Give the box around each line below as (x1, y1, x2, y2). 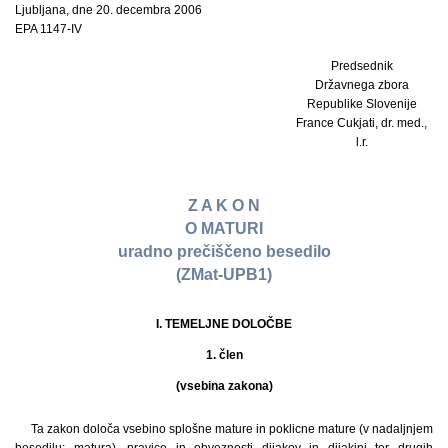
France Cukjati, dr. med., (296, 116, 428, 131)
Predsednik (330, 59, 393, 74)
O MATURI (185, 219, 263, 237)
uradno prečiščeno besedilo (117, 242, 331, 260)
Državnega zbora (314, 78, 409, 93)
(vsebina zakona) (175, 379, 273, 394)
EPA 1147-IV (15, 22, 82, 37)
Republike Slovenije (306, 97, 417, 112)
